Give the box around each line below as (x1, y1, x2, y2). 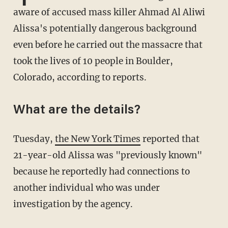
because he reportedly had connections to (13, 166, 190, 178)
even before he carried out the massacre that (13, 39, 203, 51)
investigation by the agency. (13, 198, 133, 210)
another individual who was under (13, 182, 160, 194)
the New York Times (54, 133, 140, 145)
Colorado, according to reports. (13, 72, 147, 83)
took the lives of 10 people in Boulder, (13, 55, 173, 67)
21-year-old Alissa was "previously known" (13, 150, 202, 161)
